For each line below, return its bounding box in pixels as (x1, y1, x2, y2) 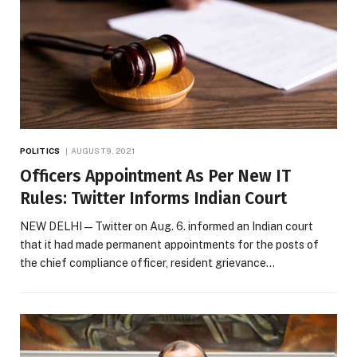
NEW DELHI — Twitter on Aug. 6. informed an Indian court (20, 219, 313, 233)
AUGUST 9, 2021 (71, 145, 135, 155)
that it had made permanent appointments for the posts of (20, 237, 319, 251)
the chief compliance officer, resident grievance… (20, 256, 275, 269)
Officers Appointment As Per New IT (20, 165, 291, 186)
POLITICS (20, 145, 60, 155)
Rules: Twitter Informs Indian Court (20, 187, 291, 209)
